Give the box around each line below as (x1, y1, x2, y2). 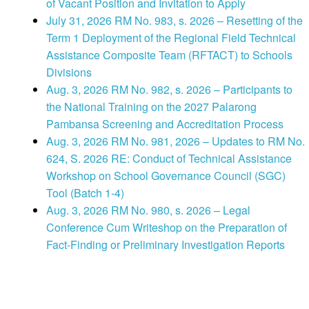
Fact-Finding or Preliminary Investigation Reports (46, 237, 285, 253)
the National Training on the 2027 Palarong (46, 99, 257, 115)
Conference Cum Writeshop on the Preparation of (46, 219, 287, 236)
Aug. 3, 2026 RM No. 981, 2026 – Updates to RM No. (46, 133, 305, 150)
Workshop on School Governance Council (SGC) (46, 168, 286, 184)
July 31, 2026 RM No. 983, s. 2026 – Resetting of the (46, 12, 303, 29)
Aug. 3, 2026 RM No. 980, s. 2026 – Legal (46, 202, 250, 219)
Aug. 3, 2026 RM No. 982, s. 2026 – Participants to (46, 81, 292, 98)
